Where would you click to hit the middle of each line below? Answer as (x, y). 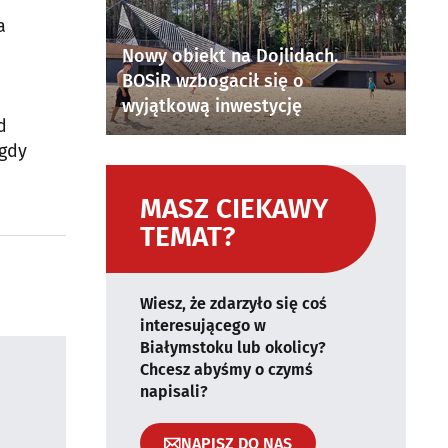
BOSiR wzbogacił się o (213, 81)
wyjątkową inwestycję (212, 106)
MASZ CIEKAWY (234, 208)
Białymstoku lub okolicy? (233, 347)
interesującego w (203, 325)
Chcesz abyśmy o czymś (226, 369)
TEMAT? (187, 236)
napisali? (174, 391)
